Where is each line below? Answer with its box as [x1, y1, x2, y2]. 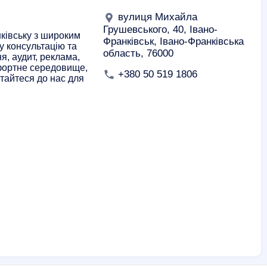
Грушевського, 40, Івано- [103, 23, 218, 35]
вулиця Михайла [115, 11, 197, 23]
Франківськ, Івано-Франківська [103, 35, 244, 47]
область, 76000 [103, 47, 173, 59]
